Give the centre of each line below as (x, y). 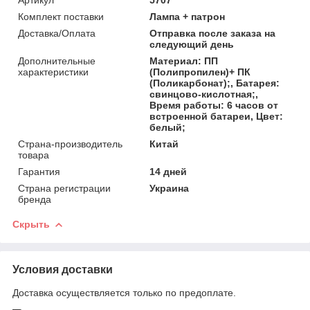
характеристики (53, 72)
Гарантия (39, 171)
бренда (35, 199)
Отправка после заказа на (213, 33)
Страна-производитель (70, 144)
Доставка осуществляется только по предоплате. (124, 292)
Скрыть (31, 224)
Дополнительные (57, 61)
